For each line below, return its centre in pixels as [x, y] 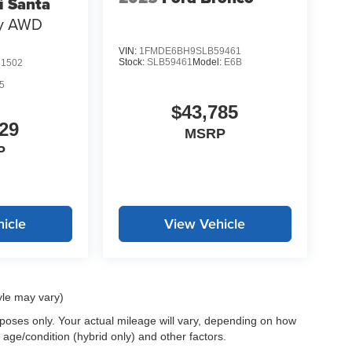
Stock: [132, 62]
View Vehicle [205, 224]
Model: [208, 62]
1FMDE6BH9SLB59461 [190, 51]
